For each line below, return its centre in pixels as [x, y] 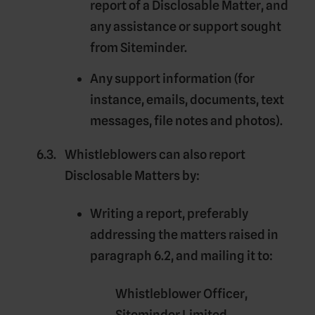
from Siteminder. [139, 47]
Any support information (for [172, 79]
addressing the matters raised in [184, 235]
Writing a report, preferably [169, 214]
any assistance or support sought [186, 26]
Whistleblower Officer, [181, 294]
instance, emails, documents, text [187, 100]
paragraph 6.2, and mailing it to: [181, 256]
